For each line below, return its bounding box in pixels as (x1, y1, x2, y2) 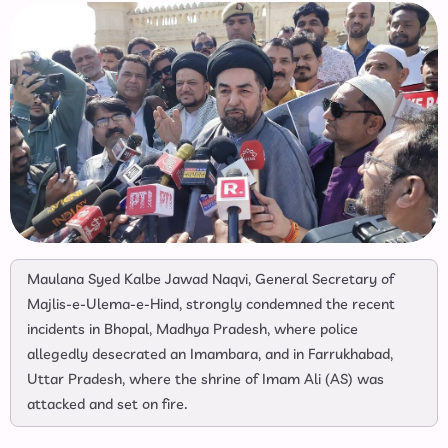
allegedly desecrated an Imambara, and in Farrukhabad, (27, 344, 393, 365)
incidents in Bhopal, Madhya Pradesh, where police (27, 319, 358, 340)
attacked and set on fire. (27, 394, 188, 415)
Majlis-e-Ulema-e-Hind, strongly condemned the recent (27, 294, 395, 315)
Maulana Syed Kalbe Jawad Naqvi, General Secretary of (27, 269, 394, 290)
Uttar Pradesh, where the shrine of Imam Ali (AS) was (27, 369, 384, 390)
